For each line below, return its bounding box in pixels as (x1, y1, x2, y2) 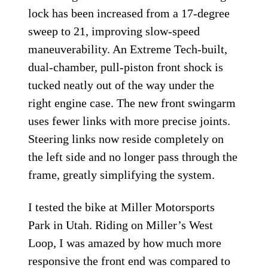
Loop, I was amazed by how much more (28, 236, 222, 250)
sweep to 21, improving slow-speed (28, 25, 200, 38)
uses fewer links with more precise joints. (28, 114, 231, 128)
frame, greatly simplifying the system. (28, 168, 215, 182)
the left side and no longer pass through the (28, 150, 238, 164)
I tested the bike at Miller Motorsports (28, 200, 215, 214)
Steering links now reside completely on (28, 132, 224, 146)
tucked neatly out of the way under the (28, 78, 215, 92)
